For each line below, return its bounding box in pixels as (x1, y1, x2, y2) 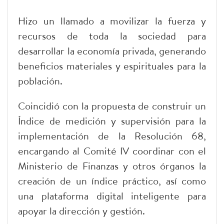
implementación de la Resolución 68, (18, 128, 206, 142)
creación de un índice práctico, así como (18, 173, 206, 187)
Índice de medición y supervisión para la (18, 113, 206, 127)
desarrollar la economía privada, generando (18, 43, 206, 57)
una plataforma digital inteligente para (18, 188, 206, 202)
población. (18, 73, 62, 87)
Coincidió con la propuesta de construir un (18, 98, 206, 112)
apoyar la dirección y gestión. (18, 203, 145, 217)
